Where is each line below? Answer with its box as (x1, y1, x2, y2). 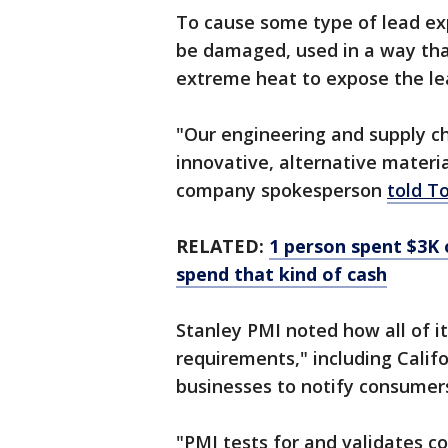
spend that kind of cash (176, 262, 387, 287)
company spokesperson (176, 178, 387, 203)
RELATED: (176, 234, 269, 259)
